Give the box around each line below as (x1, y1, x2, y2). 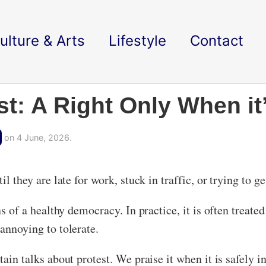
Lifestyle (109, 32, 166, 49)
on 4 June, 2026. (2, 132, 72, 142)
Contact (190, 32, 243, 49)
